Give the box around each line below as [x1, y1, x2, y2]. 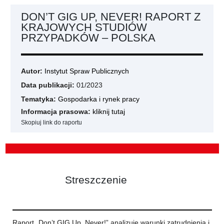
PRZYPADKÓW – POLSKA [21, 31, 155, 44]
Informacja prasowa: [21, 107, 90, 116]
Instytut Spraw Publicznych [44, 66, 129, 75]
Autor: [21, 66, 44, 75]
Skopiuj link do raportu [21, 118, 82, 126]
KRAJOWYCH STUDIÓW [21, 20, 147, 33]
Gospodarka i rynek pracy [58, 94, 139, 103]
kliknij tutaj [92, 107, 125, 116]
